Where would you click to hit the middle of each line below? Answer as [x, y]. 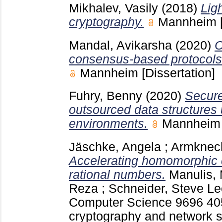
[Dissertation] [178, 73]
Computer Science [122, 203]
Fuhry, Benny [106, 96]
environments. [108, 124]
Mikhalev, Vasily [113, 8]
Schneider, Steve [156, 189]
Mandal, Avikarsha [120, 45]
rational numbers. [117, 175]
